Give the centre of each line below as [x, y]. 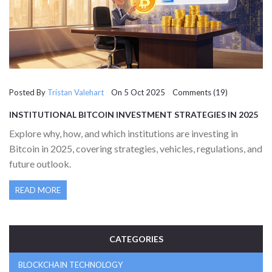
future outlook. [40, 164]
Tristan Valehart [76, 93]
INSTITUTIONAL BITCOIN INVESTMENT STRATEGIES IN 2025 [134, 115]
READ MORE [38, 190]
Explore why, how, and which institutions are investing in [124, 134]
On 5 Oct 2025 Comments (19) [166, 93]
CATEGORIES [136, 239]
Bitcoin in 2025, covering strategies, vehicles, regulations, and [136, 149]
